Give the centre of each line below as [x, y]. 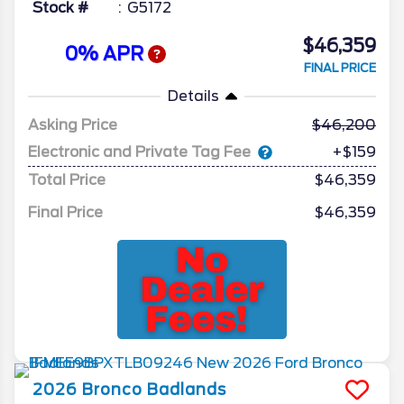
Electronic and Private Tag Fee [139, 151]
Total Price [67, 179]
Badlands [187, 389]
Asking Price [73, 124]
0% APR [106, 55]
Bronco [112, 389]
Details [193, 96]
